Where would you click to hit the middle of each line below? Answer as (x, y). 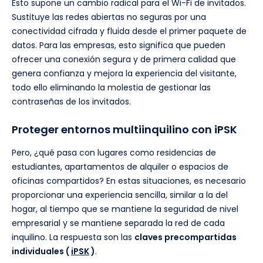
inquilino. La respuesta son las (73, 237)
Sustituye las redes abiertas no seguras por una (109, 17)
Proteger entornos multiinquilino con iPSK (124, 130)
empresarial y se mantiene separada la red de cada (118, 223)
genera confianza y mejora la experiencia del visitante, (124, 74)
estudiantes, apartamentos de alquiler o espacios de (120, 167)
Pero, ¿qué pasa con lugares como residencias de (114, 153)
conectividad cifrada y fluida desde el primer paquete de (129, 31)
